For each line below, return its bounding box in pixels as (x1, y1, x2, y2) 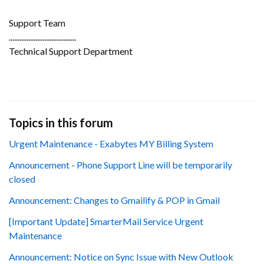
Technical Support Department (9, 45, 133, 57)
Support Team (9, 17, 65, 28)
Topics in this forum (9, 115, 113, 130)
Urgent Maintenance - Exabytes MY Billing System (9, 138, 213, 149)
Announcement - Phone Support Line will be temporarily (9, 159, 232, 170)
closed (9, 173, 35, 184)
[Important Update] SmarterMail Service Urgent (9, 216, 203, 227)
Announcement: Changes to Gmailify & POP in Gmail (9, 194, 220, 206)
